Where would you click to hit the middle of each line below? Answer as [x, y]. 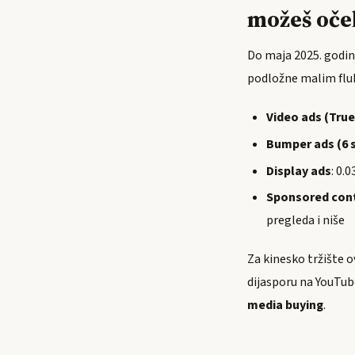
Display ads [299, 171]
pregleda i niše [305, 221]
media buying [285, 305]
